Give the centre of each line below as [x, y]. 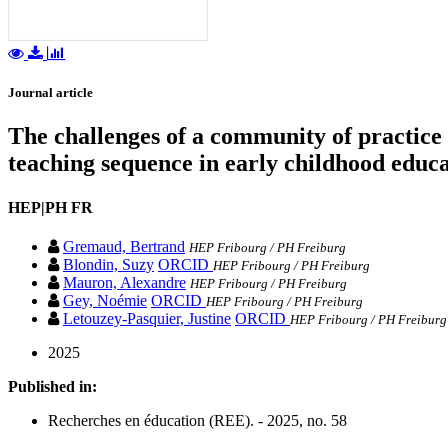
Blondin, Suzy [108, 264]
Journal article [50, 93]
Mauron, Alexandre [124, 282]
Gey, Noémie [105, 300]
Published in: [52, 386]
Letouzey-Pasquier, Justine [147, 318]
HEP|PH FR [50, 207]
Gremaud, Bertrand [124, 246]
